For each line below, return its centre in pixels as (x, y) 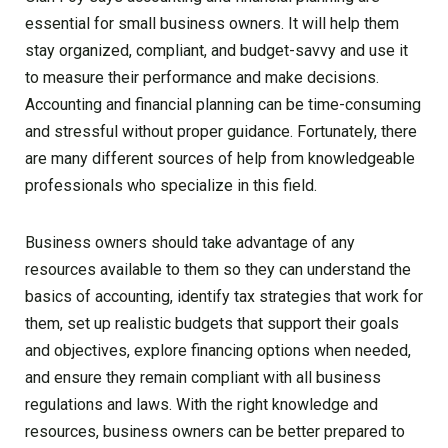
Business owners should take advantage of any (190, 243)
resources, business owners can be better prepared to (215, 432)
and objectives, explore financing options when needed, (218, 351)
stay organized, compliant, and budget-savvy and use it (216, 51)
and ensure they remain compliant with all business (203, 378)
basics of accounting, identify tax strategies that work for (224, 297)
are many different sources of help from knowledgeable (220, 159)
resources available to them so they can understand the (218, 270)
